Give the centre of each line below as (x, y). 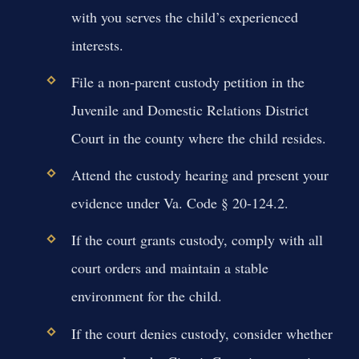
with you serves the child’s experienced (184, 16)
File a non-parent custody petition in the (188, 82)
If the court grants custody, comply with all (197, 240)
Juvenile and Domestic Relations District (190, 110)
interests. (97, 44)
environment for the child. (146, 296)
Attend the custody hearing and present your (200, 175)
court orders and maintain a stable (169, 268)
